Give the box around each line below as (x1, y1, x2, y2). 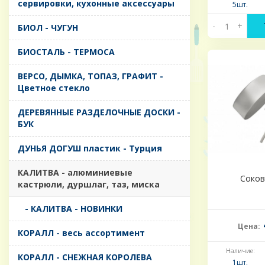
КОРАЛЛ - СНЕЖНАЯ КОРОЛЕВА (18, 251, 152, 263)
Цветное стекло (18, 82, 90, 94)
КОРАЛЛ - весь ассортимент (18, 227, 145, 239)
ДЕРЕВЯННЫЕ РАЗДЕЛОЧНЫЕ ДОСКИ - (18, 106, 180, 118)
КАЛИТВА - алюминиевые (18, 167, 132, 179)
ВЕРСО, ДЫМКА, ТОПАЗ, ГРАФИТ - (18, 70, 163, 82)
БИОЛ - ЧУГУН (18, 22, 78, 34)
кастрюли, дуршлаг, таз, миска (18, 179, 160, 190)
